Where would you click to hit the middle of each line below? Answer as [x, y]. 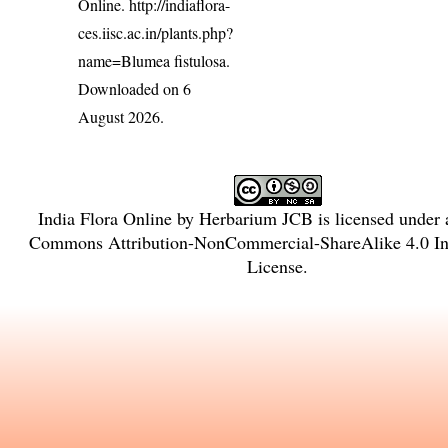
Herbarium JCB [255, 218]
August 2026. [121, 117]
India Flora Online [104, 218]
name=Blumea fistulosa [152, 61]
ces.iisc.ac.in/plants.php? [156, 33]
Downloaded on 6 [135, 89]
